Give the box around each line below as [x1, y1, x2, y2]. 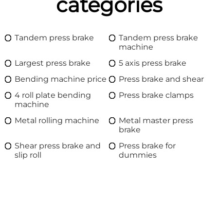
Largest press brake [15, 58, 91, 68]
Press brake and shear [119, 74, 204, 84]
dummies [119, 150, 157, 160]
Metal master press [119, 115, 193, 125]
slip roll [15, 150, 41, 160]
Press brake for [119, 141, 176, 150]
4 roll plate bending [15, 90, 91, 100]
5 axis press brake [119, 58, 186, 68]
